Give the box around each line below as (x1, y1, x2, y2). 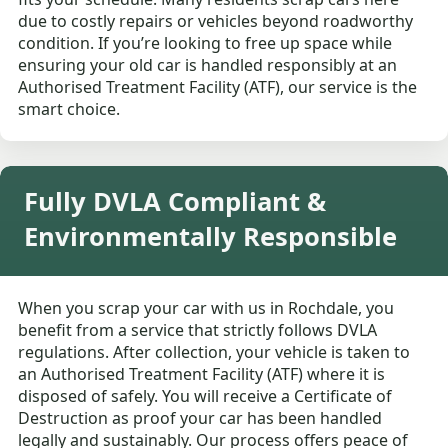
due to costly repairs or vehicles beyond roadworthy (18, 10, 414, 33)
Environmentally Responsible (24, 219, 397, 255)
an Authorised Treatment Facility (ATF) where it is (18, 363, 386, 386)
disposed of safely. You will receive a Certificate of (18, 385, 393, 408)
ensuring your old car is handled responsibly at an (18, 54, 398, 77)
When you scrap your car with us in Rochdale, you (18, 297, 395, 320)
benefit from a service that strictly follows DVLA (18, 319, 378, 342)
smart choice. (18, 98, 121, 121)
